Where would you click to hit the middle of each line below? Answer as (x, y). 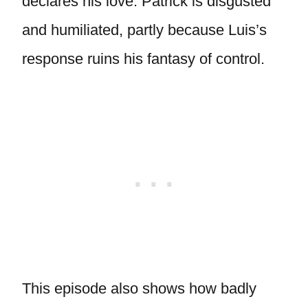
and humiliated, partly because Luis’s (144, 30)
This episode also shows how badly (139, 288)
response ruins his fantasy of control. (143, 59)
